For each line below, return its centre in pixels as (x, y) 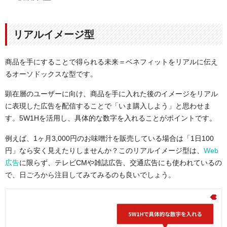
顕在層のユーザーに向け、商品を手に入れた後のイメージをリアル (111, 94)
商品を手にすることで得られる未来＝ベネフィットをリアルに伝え (111, 62)
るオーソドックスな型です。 (51, 74)
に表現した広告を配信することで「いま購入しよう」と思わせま (108, 106)
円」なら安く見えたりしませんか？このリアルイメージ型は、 (104, 150)
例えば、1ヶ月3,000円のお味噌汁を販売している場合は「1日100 (109, 138)
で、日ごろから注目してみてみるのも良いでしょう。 (90, 175)
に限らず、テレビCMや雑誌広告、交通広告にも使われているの (121, 162)
